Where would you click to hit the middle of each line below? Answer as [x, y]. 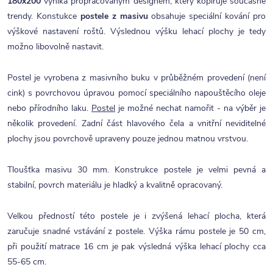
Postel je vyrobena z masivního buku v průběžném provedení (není [136, 78]
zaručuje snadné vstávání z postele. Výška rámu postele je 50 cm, [136, 231]
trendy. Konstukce [42, 16]
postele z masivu [114, 16]
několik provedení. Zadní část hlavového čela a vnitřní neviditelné [136, 123]
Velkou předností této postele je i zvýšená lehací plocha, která [136, 216]
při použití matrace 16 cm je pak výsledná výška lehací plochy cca [136, 246]
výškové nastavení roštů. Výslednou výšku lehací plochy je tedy [136, 31]
